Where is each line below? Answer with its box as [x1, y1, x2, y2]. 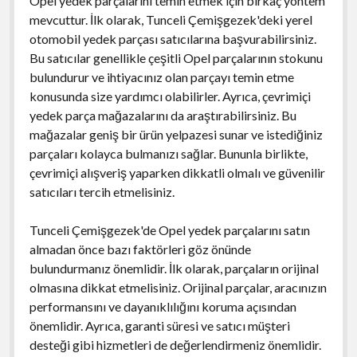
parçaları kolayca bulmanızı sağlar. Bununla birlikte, [29, 145, 308, 161]
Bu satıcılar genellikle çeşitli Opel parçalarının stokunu [29, 49, 323, 65]
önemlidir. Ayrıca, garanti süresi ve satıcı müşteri [29, 317, 290, 333]
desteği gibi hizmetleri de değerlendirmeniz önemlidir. [29, 336, 321, 352]
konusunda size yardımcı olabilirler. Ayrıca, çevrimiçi [29, 88, 311, 104]
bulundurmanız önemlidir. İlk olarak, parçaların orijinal [29, 260, 319, 276]
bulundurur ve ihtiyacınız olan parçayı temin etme [29, 69, 294, 84]
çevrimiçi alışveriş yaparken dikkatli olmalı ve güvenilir [29, 164, 325, 180]
